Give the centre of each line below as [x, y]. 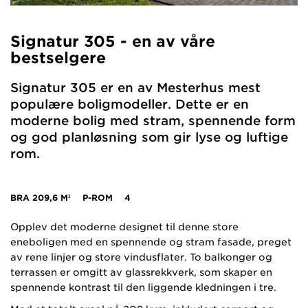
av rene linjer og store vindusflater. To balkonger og [141, 257]
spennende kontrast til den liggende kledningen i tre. [143, 287]
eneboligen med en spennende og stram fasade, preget [151, 242]
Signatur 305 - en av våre [113, 41]
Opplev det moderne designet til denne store [124, 227]
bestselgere [58, 57]
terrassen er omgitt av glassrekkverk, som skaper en [141, 272]
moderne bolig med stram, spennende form [153, 120]
